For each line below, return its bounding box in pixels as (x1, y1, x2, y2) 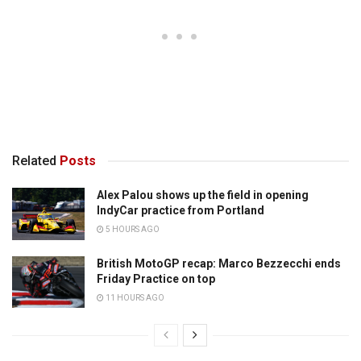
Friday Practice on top (97, 272, 215, 285)
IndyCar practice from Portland (97, 204, 264, 218)
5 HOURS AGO (104, 225, 160, 234)
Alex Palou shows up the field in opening (97, 189, 309, 202)
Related (12, 153, 56, 169)
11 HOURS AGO (104, 293, 164, 302)
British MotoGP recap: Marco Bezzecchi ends (97, 256, 341, 270)
